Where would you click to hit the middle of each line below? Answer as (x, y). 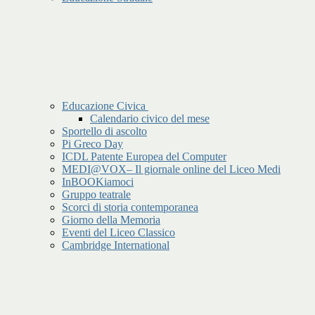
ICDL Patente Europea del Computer (144, 157)
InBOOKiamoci (98, 182)
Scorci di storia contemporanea (130, 207)
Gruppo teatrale (96, 195)
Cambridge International (116, 245)
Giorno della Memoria (111, 220)
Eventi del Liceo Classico (118, 233)
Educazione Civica (105, 106)
